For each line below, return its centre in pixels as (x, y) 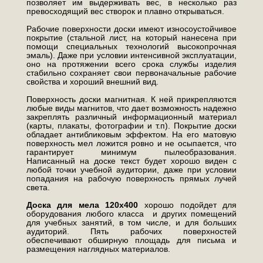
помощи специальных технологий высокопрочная (131, 46)
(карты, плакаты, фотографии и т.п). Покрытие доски (131, 125)
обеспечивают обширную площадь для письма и (131, 240)
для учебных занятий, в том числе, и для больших (131, 222)
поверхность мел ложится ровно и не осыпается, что (131, 143)
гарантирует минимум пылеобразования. (131, 152)
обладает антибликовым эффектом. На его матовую (131, 134)
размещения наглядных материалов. (98, 249)
